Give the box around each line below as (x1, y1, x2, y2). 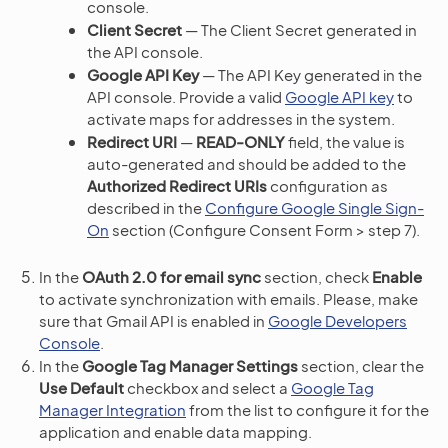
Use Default (39, 377, 124, 397)
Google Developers (268, 310, 407, 330)
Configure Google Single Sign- (205, 197, 424, 217)
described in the (87, 197, 205, 217)
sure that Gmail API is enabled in (39, 310, 268, 330)
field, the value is (285, 131, 405, 151)
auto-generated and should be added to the (87, 153, 406, 173)
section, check (261, 266, 372, 286)
